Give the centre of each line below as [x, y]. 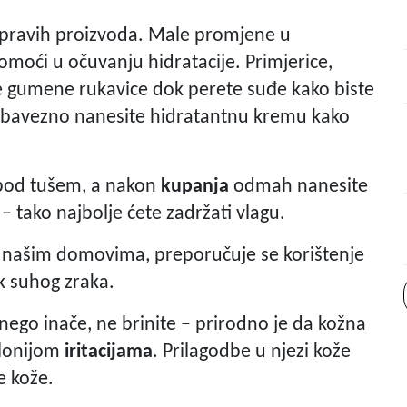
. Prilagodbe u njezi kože [252, 352]
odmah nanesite [298, 187]
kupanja [195, 187]
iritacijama [106, 352]
